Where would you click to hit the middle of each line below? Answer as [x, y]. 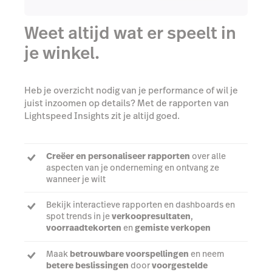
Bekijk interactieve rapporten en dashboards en [141, 205]
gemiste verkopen [173, 228]
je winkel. [62, 53]
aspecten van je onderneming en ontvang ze [133, 167]
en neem [206, 253]
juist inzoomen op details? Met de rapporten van [127, 103]
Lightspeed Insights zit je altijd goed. [102, 116]
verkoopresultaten [151, 216]
